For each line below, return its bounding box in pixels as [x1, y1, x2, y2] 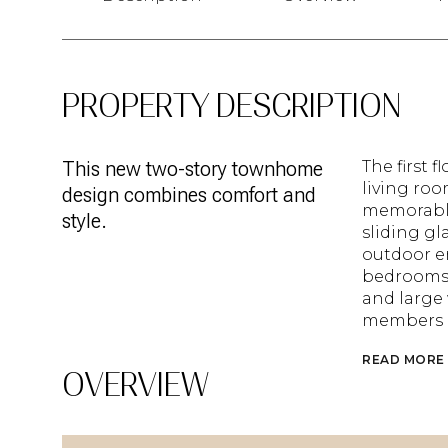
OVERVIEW [62, 365, 209, 404]
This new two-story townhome [62, 157, 323, 181]
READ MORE [362, 352, 445, 367]
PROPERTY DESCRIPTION [62, 87, 401, 125]
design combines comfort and [62, 183, 316, 207]
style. [62, 209, 107, 233]
